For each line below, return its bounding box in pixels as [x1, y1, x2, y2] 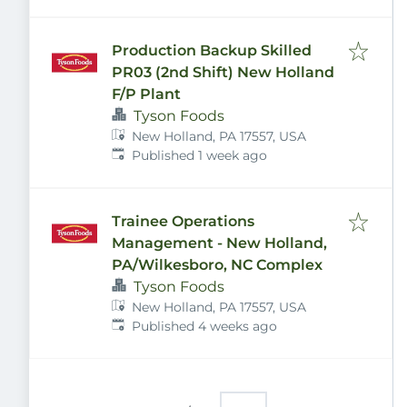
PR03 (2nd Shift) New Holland [112, 64, 334, 81]
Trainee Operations [112, 213, 254, 230]
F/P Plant [112, 85, 181, 103]
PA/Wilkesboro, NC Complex [112, 256, 323, 273]
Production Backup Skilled [112, 42, 312, 59]
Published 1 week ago [132, 147, 268, 164]
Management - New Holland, [112, 234, 327, 252]
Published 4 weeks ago [132, 318, 278, 334]
